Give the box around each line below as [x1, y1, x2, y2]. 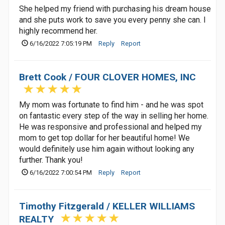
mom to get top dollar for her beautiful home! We [19, 133, 190, 143]
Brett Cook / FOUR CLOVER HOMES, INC [19, 71, 196, 83]
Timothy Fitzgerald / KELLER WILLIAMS [19, 200, 195, 212]
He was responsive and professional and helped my [19, 122, 202, 132]
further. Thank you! [19, 155, 83, 165]
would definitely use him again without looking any [19, 144, 194, 154]
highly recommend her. [19, 26, 97, 36]
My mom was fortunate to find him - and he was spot [19, 100, 203, 109]
